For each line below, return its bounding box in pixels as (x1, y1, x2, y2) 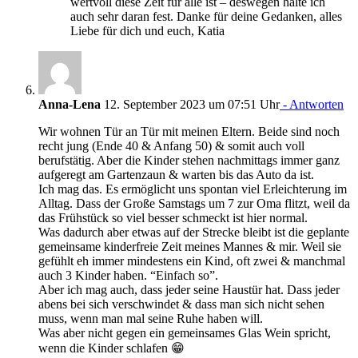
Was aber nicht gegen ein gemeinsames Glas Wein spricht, (38, 325, 331, 340)
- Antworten (280, 97, 344, 111)
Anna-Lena (38, 97, 101, 111)
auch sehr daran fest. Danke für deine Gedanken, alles (70, 9, 342, 23)
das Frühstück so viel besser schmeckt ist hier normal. (38, 210, 308, 225)
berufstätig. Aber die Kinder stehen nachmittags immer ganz (38, 153, 340, 167)
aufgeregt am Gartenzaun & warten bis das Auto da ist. (38, 167, 314, 181)
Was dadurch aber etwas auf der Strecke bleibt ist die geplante (38, 225, 349, 239)
